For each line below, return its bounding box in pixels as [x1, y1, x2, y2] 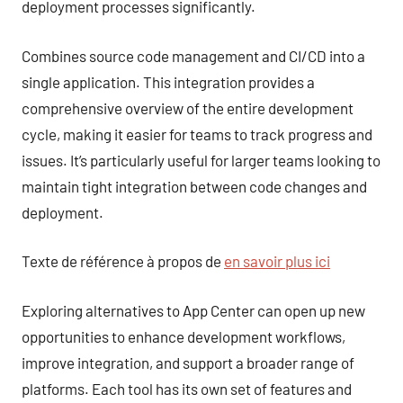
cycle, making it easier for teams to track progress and [22, 124, 372, 143]
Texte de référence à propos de [22, 252, 224, 270]
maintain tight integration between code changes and [22, 176, 367, 195]
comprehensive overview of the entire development [22, 98, 354, 117]
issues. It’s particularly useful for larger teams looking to [22, 150, 381, 169]
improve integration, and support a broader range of [22, 353, 354, 372]
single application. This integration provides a [22, 72, 315, 91]
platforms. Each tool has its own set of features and [22, 379, 352, 398]
